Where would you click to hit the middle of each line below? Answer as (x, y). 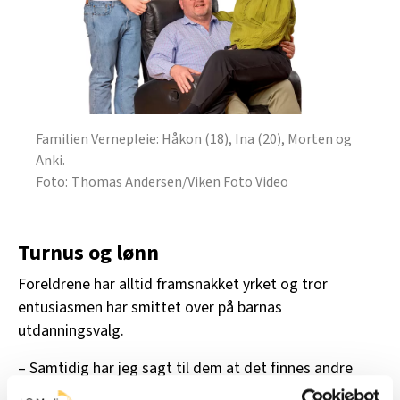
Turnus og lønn (88, 253)
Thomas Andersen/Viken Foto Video (180, 182)
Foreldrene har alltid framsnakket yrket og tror (173, 284)
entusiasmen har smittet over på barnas (150, 307)
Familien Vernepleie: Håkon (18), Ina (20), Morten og (194, 139)
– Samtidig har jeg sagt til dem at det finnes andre (185, 368)
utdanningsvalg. (71, 330)
